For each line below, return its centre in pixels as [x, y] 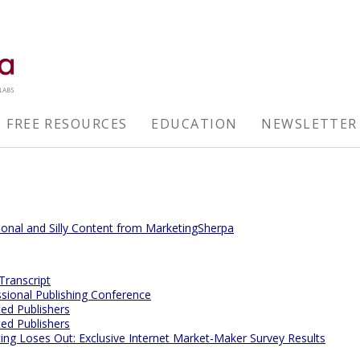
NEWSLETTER [309, 124]
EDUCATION [194, 124]
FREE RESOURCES [67, 124]
